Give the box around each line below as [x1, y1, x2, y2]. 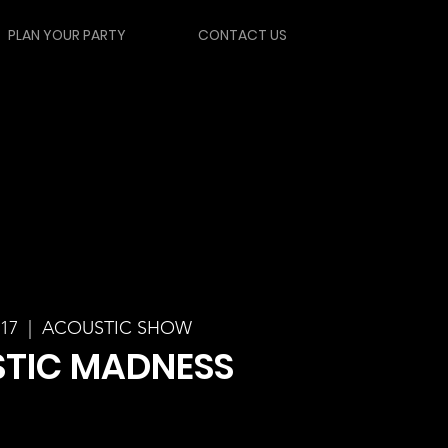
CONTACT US [197, 25, 287, 46]
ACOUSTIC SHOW [42, 316, 192, 339]
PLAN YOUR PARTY [7, 25, 126, 46]
